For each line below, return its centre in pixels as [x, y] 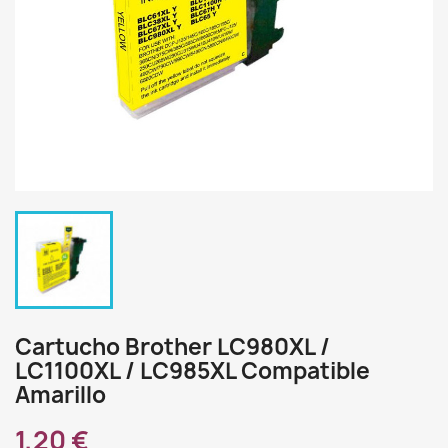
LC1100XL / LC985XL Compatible [192, 371]
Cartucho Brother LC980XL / [172, 347]
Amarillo [60, 395]
